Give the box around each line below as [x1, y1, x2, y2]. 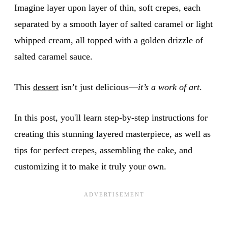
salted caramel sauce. [14, 51, 93, 62]
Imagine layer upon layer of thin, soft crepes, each [14, 2, 201, 13]
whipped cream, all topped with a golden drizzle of [14, 35, 203, 45]
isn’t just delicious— [59, 81, 138, 92]
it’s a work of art [138, 81, 199, 92]
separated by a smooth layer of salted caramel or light [14, 18, 213, 29]
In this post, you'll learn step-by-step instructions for [14, 112, 208, 123]
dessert [33, 81, 59, 92]
